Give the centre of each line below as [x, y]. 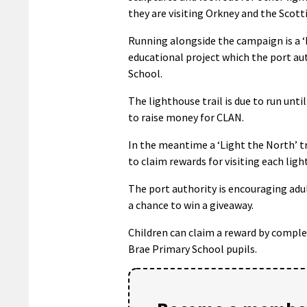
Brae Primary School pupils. [193, 248]
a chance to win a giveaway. [191, 205]
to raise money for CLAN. [186, 117]
